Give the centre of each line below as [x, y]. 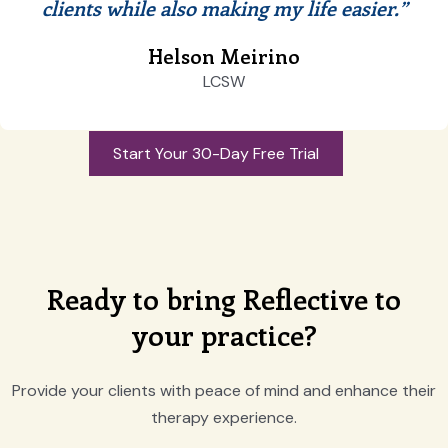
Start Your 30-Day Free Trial [216, 153]
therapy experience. [224, 417]
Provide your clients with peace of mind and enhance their [224, 390]
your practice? [224, 334]
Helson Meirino [224, 55]
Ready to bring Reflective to [224, 298]
